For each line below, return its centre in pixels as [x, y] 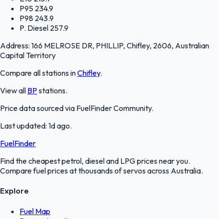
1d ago [59, 125]
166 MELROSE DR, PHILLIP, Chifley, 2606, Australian [120, 45]
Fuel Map [35, 211]
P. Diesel [34, 28]
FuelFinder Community [114, 108]
